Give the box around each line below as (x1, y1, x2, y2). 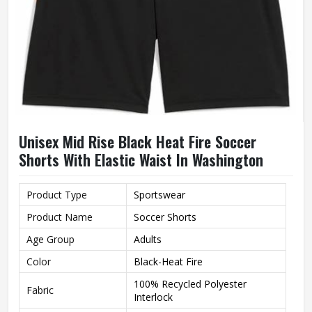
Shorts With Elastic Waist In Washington (19, 148, 263, 171)
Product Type (26, 188, 87, 201)
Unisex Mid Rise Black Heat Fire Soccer (19, 130, 256, 153)
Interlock (134, 290, 173, 304)
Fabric (26, 283, 54, 297)
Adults (134, 233, 162, 246)
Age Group (26, 233, 75, 246)
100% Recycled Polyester (134, 277, 247, 290)
